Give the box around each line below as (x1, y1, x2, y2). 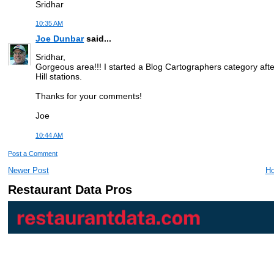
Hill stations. (35, 72, 83, 82)
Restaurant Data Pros (8, 183, 133, 196)
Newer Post (8, 166, 50, 175)
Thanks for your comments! (35, 91, 143, 102)
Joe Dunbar (35, 34, 84, 44)
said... (84, 34, 112, 44)
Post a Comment (8, 150, 58, 157)
